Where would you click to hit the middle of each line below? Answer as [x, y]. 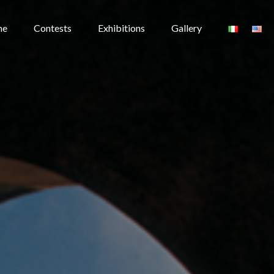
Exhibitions [121, 28]
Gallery [187, 28]
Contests [53, 28]
